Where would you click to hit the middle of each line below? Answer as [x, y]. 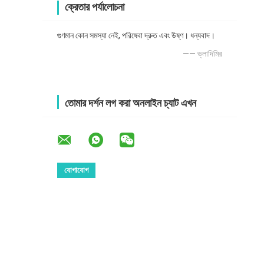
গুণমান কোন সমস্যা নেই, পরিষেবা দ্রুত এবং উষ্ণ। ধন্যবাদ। [136, 36]
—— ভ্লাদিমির [202, 54]
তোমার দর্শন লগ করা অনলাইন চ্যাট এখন [131, 103]
